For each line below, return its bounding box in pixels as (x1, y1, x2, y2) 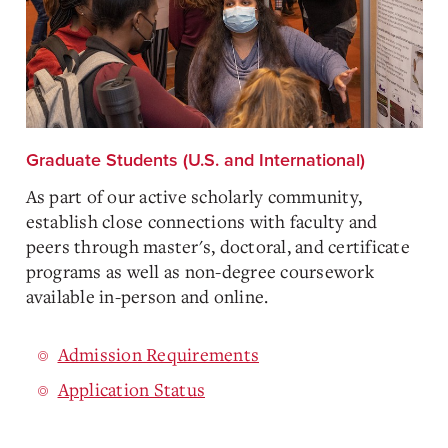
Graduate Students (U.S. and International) (25, 149, 365, 171)
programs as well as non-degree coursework (25, 259, 374, 283)
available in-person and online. (25, 284, 269, 308)
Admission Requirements (57, 342, 259, 366)
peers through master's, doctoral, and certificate (25, 234, 410, 258)
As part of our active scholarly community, (25, 184, 362, 208)
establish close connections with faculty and (25, 209, 378, 233)
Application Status (57, 377, 205, 401)
